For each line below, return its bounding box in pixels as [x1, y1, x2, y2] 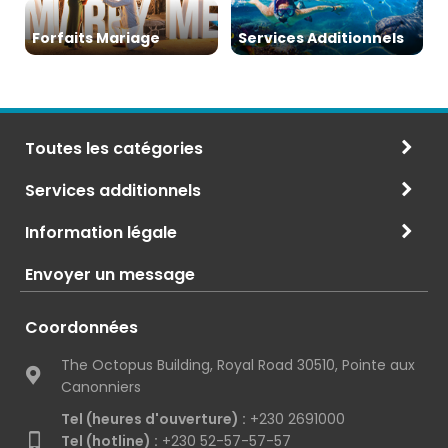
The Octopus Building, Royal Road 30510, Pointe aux [61, 354, 415, 375]
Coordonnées [25, 315, 138, 339]
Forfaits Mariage [32, 27, 160, 48]
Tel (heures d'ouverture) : [61, 408, 246, 429]
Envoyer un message [25, 262, 195, 286]
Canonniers [61, 376, 141, 397]
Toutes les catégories [25, 136, 203, 160]
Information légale [25, 220, 177, 244]
